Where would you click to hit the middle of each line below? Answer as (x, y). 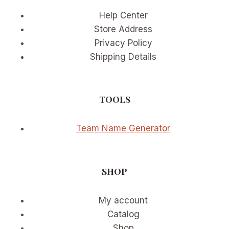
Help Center (123, 15)
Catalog (123, 214)
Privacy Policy (123, 43)
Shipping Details (123, 56)
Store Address (123, 29)
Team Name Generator (123, 128)
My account (123, 200)
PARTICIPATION (97, 8)
